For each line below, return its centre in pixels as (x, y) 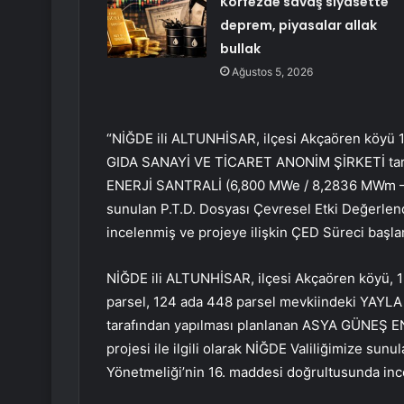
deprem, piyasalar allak (298, 26)
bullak (240, 49)
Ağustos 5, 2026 (272, 72)
